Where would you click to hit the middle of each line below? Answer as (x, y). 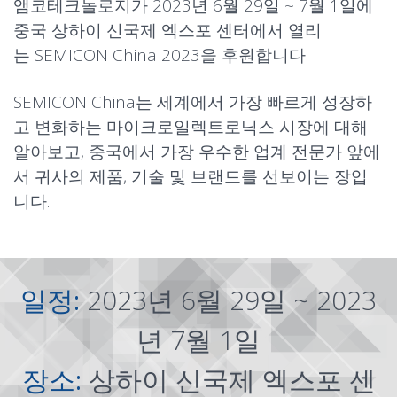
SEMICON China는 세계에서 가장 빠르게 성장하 (193, 102)
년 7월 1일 (198, 340)
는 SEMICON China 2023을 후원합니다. (161, 55)
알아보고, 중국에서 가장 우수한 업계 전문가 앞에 (197, 152)
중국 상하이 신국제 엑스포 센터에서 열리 (167, 30)
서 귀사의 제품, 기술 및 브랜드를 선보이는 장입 (191, 176)
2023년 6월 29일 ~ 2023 (232, 300)
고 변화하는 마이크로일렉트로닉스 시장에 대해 (191, 127)
